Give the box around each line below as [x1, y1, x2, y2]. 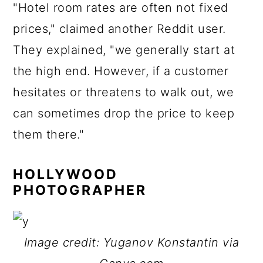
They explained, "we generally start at [13, 43, 235, 57]
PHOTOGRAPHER [13, 182, 152, 198]
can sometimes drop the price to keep [13, 106, 235, 120]
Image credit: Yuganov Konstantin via [23, 235, 240, 249]
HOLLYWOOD [13, 166, 119, 183]
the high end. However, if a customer [13, 64, 229, 78]
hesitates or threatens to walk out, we [13, 85, 234, 99]
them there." [13, 127, 85, 141]
